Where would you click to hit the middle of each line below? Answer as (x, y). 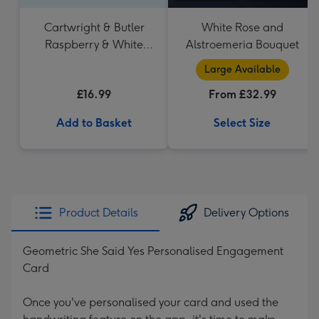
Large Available (242, 69)
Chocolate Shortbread (94, 62)
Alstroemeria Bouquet (242, 45)
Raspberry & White (94, 45)
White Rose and (242, 27)
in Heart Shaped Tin (94, 79)
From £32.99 (242, 94)
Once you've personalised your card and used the (151, 302)
